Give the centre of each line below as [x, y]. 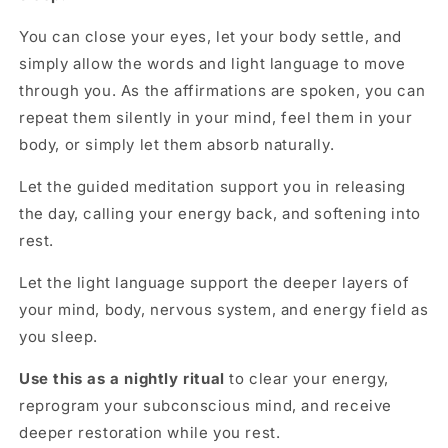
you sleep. [58, 336]
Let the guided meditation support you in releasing [213, 186]
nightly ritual [174, 378]
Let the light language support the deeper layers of [214, 282]
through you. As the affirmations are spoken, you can [222, 90]
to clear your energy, [307, 378]
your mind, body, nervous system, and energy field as [224, 309]
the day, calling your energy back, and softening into [220, 213]
